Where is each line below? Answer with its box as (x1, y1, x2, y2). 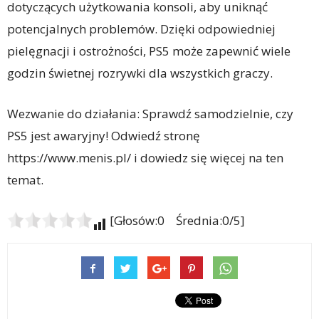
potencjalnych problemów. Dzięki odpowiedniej (7, 21, 276, 37)
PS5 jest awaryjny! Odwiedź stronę (7, 127, 200, 144)
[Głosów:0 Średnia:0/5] (107, 212, 245, 229)
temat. (7, 172, 43, 188)
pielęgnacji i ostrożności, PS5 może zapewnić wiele (7, 43, 291, 59)
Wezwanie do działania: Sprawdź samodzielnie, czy (7, 105, 293, 122)
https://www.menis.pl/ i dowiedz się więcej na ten (7, 150, 283, 166)
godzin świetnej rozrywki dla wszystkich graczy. (7, 65, 273, 81)
